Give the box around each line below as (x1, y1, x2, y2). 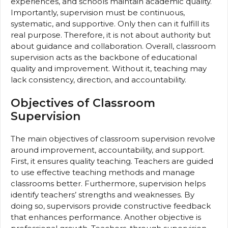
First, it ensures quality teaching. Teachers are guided (11, 156, 213, 166)
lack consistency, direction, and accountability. (11, 74, 186, 84)
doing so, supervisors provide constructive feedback (11, 201, 211, 211)
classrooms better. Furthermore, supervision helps (11, 179, 206, 189)
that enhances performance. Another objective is (11, 212, 201, 222)
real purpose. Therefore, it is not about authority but (11, 30, 211, 40)
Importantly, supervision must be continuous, (11, 7, 185, 17)
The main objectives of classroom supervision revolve (11, 134, 215, 144)
